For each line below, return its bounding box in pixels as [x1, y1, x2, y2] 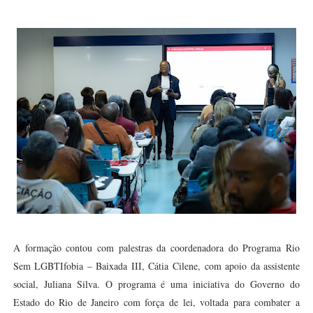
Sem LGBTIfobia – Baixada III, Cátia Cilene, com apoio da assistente [13, 259, 300, 272]
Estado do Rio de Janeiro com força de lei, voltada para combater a [13, 296, 300, 309]
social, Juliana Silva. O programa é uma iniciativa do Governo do [13, 277, 300, 291]
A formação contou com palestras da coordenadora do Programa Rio [13, 241, 300, 254]
